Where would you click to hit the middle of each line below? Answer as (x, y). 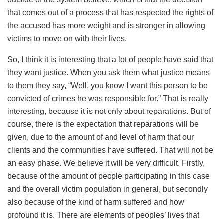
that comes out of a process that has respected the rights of (110, 12)
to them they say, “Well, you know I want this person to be (108, 85)
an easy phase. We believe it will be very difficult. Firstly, (106, 163)
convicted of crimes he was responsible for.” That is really (108, 98)
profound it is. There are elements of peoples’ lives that (103, 215)
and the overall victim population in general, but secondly (108, 189)
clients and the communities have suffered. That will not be (110, 150)
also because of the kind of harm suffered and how (96, 202)
